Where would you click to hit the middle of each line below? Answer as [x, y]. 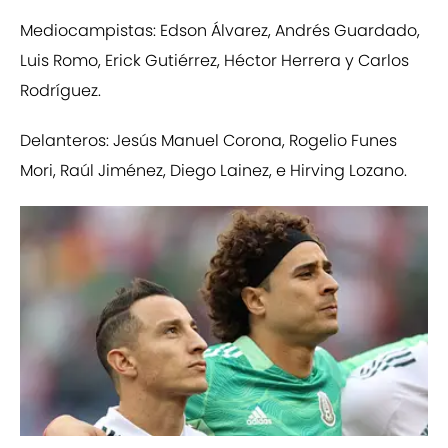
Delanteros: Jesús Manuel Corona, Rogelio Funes [208, 141]
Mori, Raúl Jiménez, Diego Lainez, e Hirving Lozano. [213, 171]
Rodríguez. [60, 91]
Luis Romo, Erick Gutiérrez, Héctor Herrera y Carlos [214, 61]
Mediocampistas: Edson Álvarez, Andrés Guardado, [220, 31]
